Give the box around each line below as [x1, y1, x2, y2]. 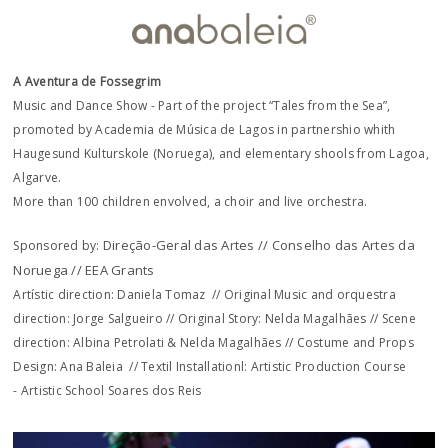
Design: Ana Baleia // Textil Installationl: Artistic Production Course [13, 358, 407, 376]
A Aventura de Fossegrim [13, 73, 162, 90]
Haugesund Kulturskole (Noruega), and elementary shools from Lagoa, [13, 145, 429, 162]
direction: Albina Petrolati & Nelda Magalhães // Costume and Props [13, 334, 414, 352]
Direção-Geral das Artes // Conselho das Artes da [102, 236, 415, 255]
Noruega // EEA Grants [13, 261, 155, 280]
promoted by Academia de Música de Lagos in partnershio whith [13, 121, 396, 138]
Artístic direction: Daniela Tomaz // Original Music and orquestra [13, 286, 396, 304]
